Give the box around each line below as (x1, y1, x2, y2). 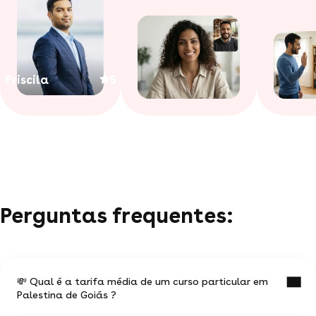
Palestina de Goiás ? (17, 288, 116, 300)
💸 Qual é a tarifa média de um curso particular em (17, 275, 268, 287)
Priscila (4, 73, 49, 87)
